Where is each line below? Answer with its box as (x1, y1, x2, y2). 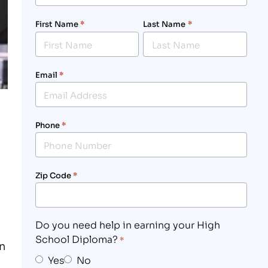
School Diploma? (35, 232, 118, 246)
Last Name (143, 18, 186, 30)
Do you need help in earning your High (35, 217, 220, 232)
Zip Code (35, 169, 71, 181)
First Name (35, 18, 78, 30)
